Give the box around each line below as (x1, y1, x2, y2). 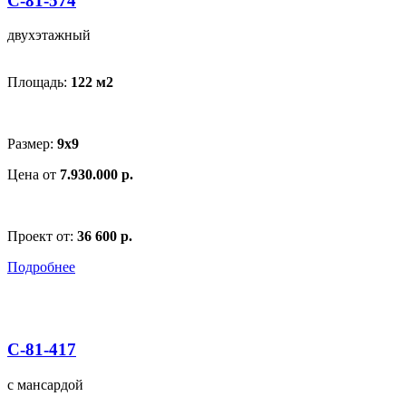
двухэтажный (7, 27, 91, 43)
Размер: (7, 136, 57, 152)
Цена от (7, 167, 60, 183)
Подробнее (7, 259, 75, 275)
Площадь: (7, 74, 71, 91)
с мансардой (7, 376, 83, 392)
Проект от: (7, 228, 77, 245)
